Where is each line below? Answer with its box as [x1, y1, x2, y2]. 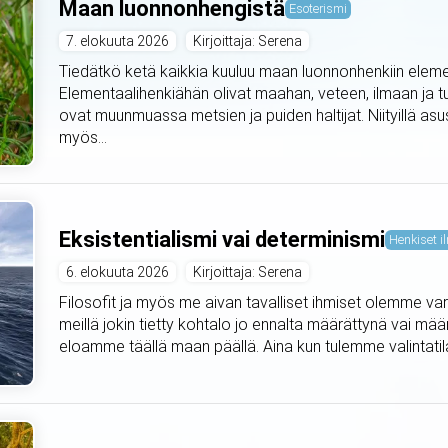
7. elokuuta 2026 [66, 33, 170, 50]
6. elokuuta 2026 [66, 264, 170, 281]
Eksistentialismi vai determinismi [59, 227, 386, 253]
